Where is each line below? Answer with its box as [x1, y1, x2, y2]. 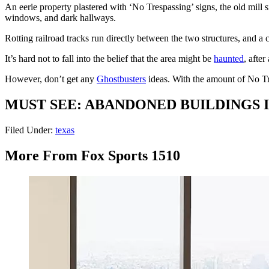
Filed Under [5, 125, 50, 136]
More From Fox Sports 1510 [5, 148, 180, 164]
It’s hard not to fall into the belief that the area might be [5, 53, 214, 64]
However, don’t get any [5, 74, 97, 85]
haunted [214, 53, 244, 64]
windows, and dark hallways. [5, 13, 116, 23]
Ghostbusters [97, 74, 146, 85]
